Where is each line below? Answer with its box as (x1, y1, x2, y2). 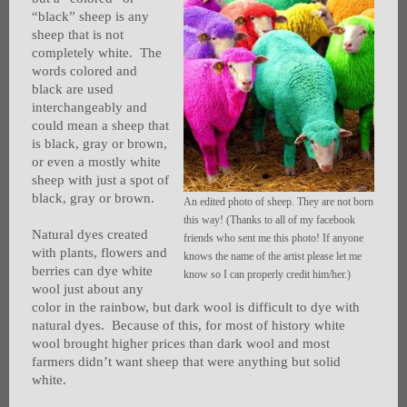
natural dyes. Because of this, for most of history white (32, 318, 345, 333)
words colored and (32, 64, 137, 79)
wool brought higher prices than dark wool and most (32, 336, 330, 352)
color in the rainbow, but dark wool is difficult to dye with (32, 300, 360, 315)
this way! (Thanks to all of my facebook (184, 213, 355, 227)
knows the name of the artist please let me (184, 250, 362, 263)
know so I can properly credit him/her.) (184, 268, 351, 282)
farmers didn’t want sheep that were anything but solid (32, 354, 341, 370)
